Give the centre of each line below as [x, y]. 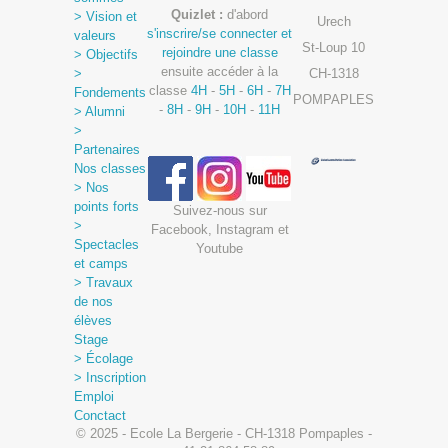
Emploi [94, 396]
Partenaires [107, 149]
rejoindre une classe [219, 52]
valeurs [95, 35]
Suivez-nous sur [219, 210]
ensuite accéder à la [219, 71]
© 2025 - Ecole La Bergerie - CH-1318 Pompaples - [224, 433]
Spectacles [106, 244]
